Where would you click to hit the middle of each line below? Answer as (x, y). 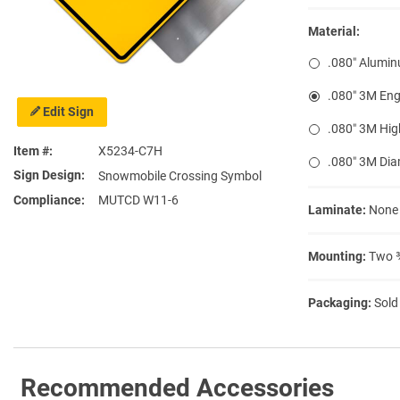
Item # (31, 151)
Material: (334, 31)
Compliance (47, 200)
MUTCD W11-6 (138, 200)
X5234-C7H (130, 151)
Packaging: (340, 302)
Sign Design (47, 175)
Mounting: (337, 256)
